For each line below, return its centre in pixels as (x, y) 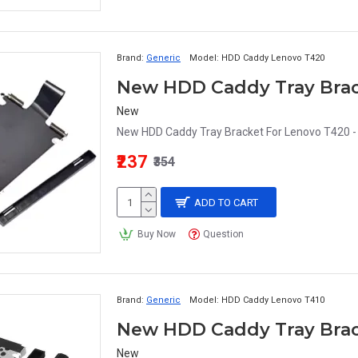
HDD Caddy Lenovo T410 (273, 300)
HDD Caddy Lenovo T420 (273, 58)
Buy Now (156, 234)
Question (224, 234)
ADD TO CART (227, 202)
